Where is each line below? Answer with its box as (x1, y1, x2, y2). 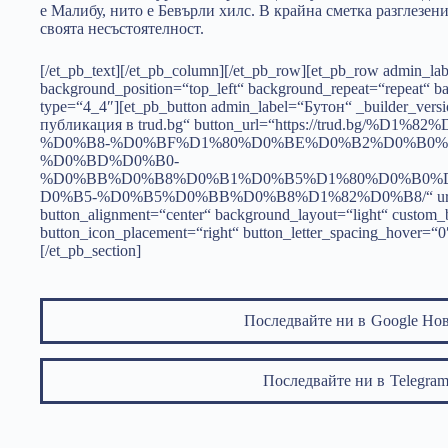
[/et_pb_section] (40, 242, 141, 259)
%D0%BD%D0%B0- (40, 152, 179, 169)
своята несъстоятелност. (40, 20, 204, 37)
